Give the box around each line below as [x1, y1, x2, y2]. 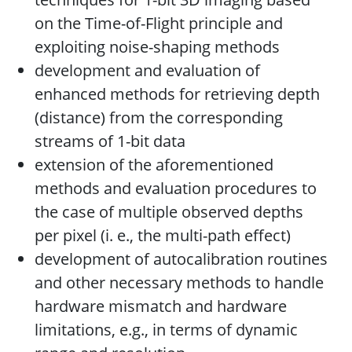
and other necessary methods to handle [35, 272, 324, 294]
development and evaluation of [35, 60, 260, 82]
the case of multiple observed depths [35, 201, 303, 223]
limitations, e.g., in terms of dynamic [35, 319, 298, 341]
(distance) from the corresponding [35, 107, 283, 129]
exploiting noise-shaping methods [35, 36, 280, 58]
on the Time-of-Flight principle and [35, 13, 283, 35]
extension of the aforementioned [35, 154, 273, 176]
